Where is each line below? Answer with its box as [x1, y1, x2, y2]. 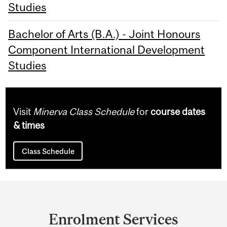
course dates [150, 105, 206, 117]
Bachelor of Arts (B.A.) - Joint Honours [8, 27, 201, 41]
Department [9, 183, 99, 202]
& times [13, 119, 45, 131]
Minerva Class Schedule [33, 105, 135, 117]
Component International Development [8, 43, 205, 56]
